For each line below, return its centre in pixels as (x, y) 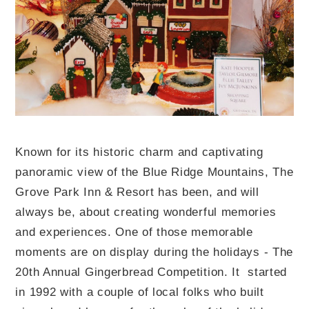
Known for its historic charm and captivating (139, 152)
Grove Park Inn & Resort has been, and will (137, 192)
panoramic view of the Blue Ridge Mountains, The (154, 172)
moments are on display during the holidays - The (154, 252)
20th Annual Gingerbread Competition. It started (151, 272)
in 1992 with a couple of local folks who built (140, 292)
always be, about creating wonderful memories (146, 212)
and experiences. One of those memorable (134, 232)
